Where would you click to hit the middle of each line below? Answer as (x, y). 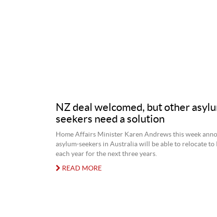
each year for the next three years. (106, 154)
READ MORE (81, 168)
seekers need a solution (110, 119)
